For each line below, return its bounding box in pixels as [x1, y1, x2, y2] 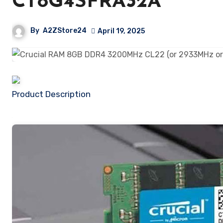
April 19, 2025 [98, 26, 145, 35]
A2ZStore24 [43, 26, 87, 35]
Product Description [17, 89, 91, 99]
